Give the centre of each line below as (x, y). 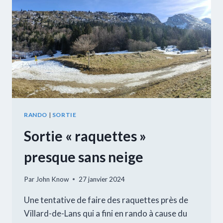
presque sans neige (84, 157)
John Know (53, 179)
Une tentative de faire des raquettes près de (106, 200)
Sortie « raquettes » (85, 136)
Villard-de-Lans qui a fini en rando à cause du (106, 213)
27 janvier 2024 (102, 179)
